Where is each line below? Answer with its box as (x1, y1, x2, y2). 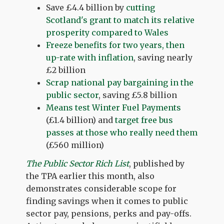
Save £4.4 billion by (46, 2, 126, 12)
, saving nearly (133, 52, 193, 62)
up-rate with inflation (46, 52, 134, 62)
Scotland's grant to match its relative (46, 14, 195, 25)
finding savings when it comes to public (26, 196, 188, 206)
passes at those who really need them (46, 127, 198, 137)
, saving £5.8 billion (98, 89, 177, 100)
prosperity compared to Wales (46, 27, 169, 37)
